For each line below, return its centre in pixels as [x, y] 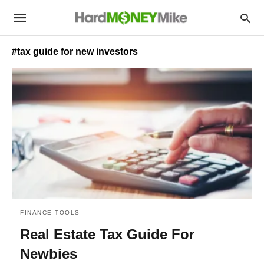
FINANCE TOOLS [50, 212]
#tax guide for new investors [75, 52]
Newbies [49, 253]
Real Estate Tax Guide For [107, 234]
